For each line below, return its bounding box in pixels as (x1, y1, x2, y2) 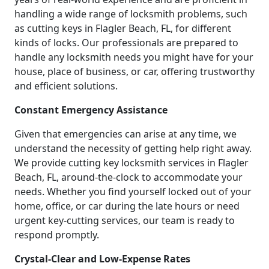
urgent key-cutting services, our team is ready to (14, 213, 235, 227)
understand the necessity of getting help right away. (14, 141, 252, 155)
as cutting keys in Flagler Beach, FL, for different (14, 21, 231, 35)
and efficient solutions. (14, 79, 118, 92)
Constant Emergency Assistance (14, 103, 168, 116)
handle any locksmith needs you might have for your (14, 50, 253, 64)
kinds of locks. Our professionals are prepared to (14, 35, 238, 49)
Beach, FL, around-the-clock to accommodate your (14, 170, 243, 184)
